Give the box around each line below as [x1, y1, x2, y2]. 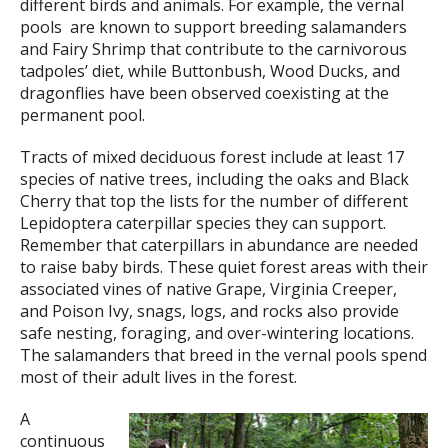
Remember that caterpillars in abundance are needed [20, 234, 418, 257]
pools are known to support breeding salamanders [20, 16, 407, 39]
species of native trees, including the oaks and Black [20, 168, 409, 191]
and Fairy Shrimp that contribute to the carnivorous [20, 38, 407, 61]
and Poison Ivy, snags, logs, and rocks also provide [20, 300, 399, 323]
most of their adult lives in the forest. [20, 366, 297, 389]
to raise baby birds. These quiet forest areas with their [20, 256, 428, 279]
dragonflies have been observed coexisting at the [20, 82, 389, 105]
